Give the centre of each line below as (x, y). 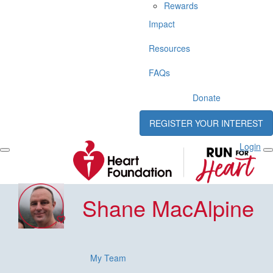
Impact (162, 23)
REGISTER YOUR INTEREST (206, 123)
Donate (206, 97)
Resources (169, 48)
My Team (108, 257)
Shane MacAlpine (168, 207)
